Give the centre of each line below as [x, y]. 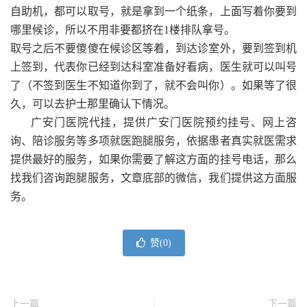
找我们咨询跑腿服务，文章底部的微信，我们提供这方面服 [153, 177]
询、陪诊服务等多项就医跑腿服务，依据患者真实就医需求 [153, 140]
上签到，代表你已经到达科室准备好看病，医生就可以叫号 [153, 66]
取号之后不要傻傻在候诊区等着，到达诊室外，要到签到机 [153, 48]
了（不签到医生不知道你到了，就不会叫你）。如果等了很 [153, 85]
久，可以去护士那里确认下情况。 [93, 103]
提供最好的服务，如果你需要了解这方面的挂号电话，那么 [153, 159]
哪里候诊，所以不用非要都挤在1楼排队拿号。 [123, 29]
